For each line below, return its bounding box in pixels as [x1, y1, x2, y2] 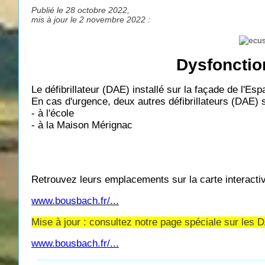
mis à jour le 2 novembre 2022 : [31, 14, 150, 24]
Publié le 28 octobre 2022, [31, 5, 130, 15]
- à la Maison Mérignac [31, 119, 132, 131]
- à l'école [31, 107, 74, 119]
